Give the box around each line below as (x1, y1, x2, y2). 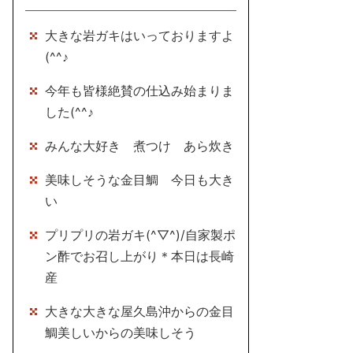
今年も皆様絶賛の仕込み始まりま (45, 83, 234, 98)
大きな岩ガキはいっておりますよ (45, 28, 234, 43)
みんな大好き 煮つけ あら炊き (45, 138, 234, 154)
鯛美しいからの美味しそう (45, 325, 196, 340)
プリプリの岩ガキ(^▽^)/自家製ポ (45, 227, 236, 243)
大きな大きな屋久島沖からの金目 (45, 303, 234, 319)
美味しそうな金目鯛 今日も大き (45, 172, 234, 188)
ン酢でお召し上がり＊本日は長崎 (45, 248, 234, 264)
